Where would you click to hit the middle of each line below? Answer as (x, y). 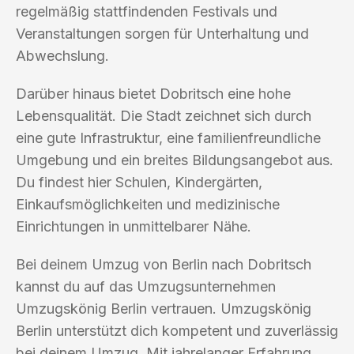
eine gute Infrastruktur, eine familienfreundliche (168, 137)
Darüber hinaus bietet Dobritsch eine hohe (153, 93)
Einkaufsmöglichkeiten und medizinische (148, 204)
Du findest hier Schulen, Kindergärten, (139, 182)
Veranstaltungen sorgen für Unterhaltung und (162, 33)
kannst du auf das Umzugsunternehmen (146, 286)
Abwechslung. (62, 55)
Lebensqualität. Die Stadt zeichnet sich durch (164, 115)
